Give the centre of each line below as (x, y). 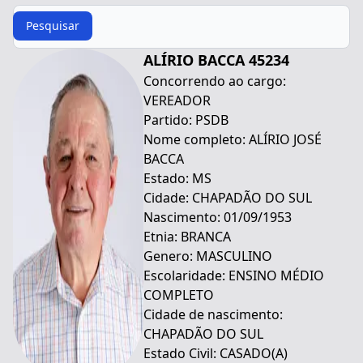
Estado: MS (177, 178)
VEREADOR (177, 100)
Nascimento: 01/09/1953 (218, 217)
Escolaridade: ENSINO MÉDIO (234, 275)
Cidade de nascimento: (213, 314)
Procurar (36, 12)
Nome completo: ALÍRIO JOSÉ (233, 139)
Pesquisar (53, 26)
